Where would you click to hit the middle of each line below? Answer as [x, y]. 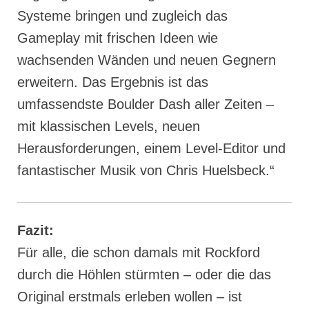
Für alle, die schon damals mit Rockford [139, 253]
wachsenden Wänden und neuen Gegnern [147, 60]
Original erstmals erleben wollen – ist [130, 297]
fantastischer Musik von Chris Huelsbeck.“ [146, 171]
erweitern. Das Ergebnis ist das [113, 82]
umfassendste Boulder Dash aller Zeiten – [146, 104]
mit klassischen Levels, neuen [109, 127]
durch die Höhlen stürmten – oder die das [144, 275]
